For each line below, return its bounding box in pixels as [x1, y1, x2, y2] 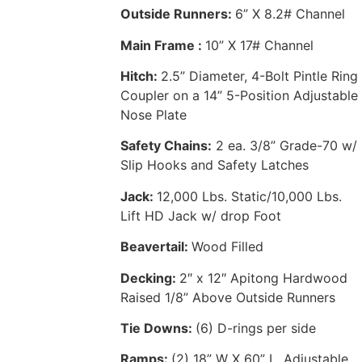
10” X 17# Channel [205, 36, 314, 53]
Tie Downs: [120, 320, 196, 337]
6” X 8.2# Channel [235, 6, 346, 23]
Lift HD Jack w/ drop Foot [120, 207, 282, 224]
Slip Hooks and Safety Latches [120, 157, 309, 174]
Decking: [120, 269, 180, 286]
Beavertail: [120, 238, 192, 255]
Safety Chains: [120, 137, 213, 154]
